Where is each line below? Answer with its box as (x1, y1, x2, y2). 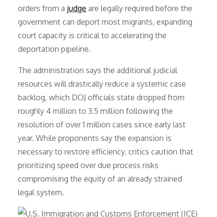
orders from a (18, 3, 67, 13)
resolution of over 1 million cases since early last (18, 119, 186, 129)
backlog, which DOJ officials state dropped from (18, 92, 185, 102)
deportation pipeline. (18, 44, 91, 54)
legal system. (18, 187, 64, 197)
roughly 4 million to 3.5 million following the (18, 106, 173, 116)
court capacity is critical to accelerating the (18, 30, 167, 40)
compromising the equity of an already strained (18, 173, 183, 184)
